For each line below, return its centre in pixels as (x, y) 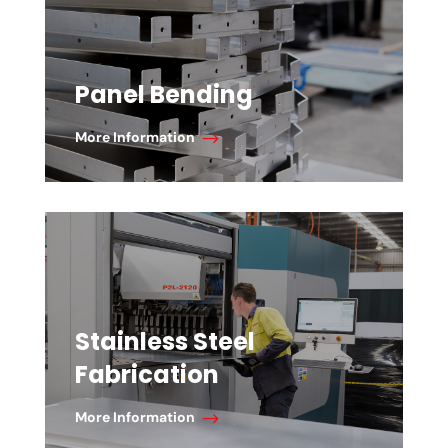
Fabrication (146, 374)
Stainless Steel (164, 341)
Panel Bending (163, 94)
